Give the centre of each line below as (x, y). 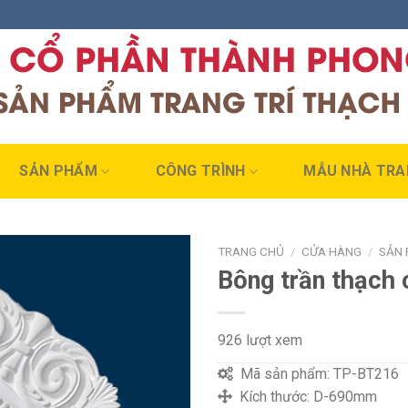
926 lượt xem (260, 340)
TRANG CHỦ (251, 251)
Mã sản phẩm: (283, 373)
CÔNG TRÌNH (200, 171)
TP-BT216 (366, 373)
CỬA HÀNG (332, 251)
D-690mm (345, 396)
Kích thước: (273, 396)
